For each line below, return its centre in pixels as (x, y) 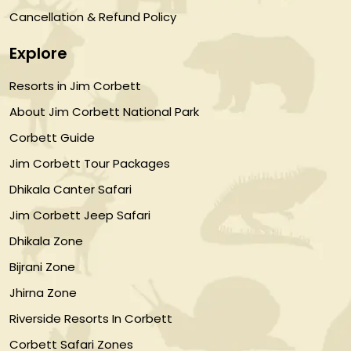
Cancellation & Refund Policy (93, 17)
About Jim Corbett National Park (104, 112)
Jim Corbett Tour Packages (90, 164)
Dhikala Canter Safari (71, 190)
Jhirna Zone (43, 293)
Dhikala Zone (46, 241)
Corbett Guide (52, 138)
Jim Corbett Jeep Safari (80, 215)
